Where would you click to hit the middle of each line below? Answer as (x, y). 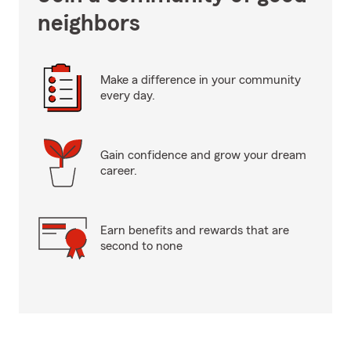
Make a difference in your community (201, 80)
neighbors (89, 24)
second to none (141, 246)
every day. (128, 96)
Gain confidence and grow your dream (203, 155)
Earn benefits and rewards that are (195, 230)
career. (119, 171)
